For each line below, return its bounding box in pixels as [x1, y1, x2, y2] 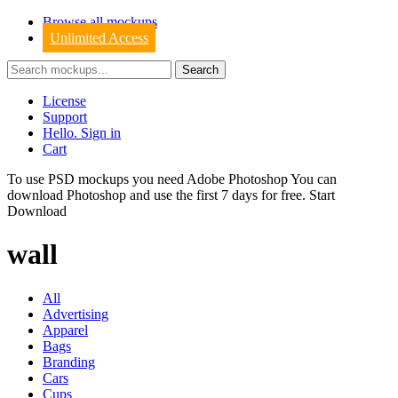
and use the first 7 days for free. [126, 187, 309, 203]
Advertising [43, 306, 108, 322]
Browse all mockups [43, 14, 157, 29]
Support [43, 109, 87, 124]
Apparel [43, 322, 88, 338]
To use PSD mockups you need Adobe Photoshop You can [7, 171, 337, 187]
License [43, 93, 86, 108]
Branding [43, 354, 95, 370]
